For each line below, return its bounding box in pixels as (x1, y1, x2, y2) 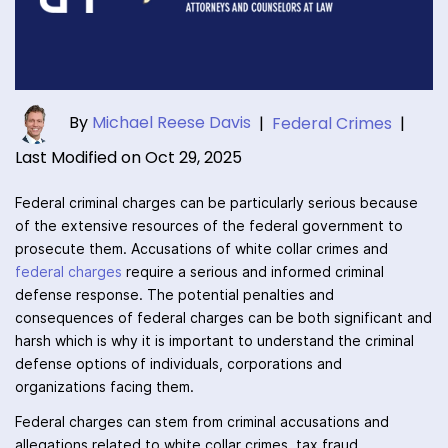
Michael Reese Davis (92, 111, 251, 135)
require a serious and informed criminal (122, 264, 384, 281)
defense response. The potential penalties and (15, 287, 334, 304)
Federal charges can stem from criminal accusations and (15, 414, 389, 431)
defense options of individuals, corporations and (15, 356, 342, 373)
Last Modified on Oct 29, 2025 (15, 146, 242, 170)
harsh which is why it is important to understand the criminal (15, 333, 414, 350)
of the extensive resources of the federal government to (15, 218, 403, 235)
